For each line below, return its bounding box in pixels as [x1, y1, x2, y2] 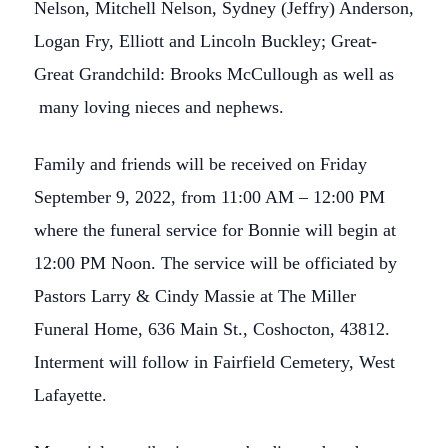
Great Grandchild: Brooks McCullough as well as [34, 64, 394, 84]
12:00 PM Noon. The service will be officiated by [34, 253, 397, 273]
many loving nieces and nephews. [34, 97, 284, 117]
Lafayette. [34, 385, 107, 405]
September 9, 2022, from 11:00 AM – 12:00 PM [34, 187, 385, 207]
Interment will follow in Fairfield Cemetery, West [34, 352, 395, 372]
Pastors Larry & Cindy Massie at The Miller [34, 286, 356, 306]
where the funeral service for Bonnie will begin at [34, 220, 396, 240]
